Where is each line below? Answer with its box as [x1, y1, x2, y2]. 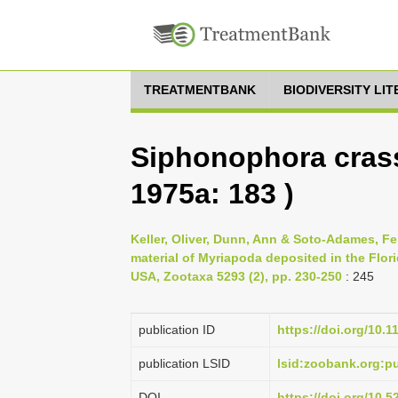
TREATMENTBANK [144, 83, 256, 97]
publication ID [139, 322, 215, 337]
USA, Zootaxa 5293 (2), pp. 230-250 [131, 269, 342, 283]
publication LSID [139, 356, 230, 370]
